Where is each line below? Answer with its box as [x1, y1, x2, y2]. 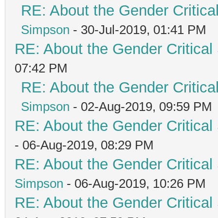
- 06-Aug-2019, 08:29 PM [15, 137, 154, 152]
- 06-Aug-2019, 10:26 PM [63, 176, 206, 191]
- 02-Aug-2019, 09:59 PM [70, 99, 212, 114]
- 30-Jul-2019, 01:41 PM [70, 22, 206, 37]
